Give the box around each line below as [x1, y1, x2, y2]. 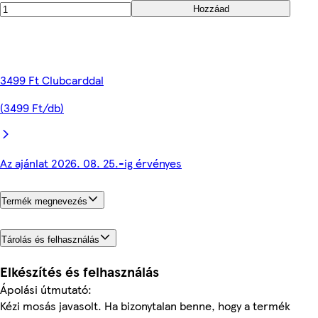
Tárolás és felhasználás [1, 234, 99, 245]
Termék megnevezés [1, 195, 87, 207]
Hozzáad [192, 3, 229, 14]
